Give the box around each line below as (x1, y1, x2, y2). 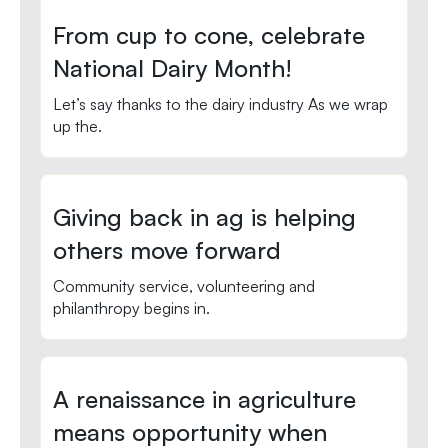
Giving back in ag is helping (53, 201, 356, 232)
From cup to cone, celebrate (53, 19, 365, 50)
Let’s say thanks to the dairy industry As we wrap (53, 93, 388, 114)
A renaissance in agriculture (53, 383, 356, 414)
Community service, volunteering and (53, 275, 315, 296)
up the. (53, 115, 102, 136)
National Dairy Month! (53, 52, 292, 83)
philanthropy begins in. (53, 297, 210, 318)
